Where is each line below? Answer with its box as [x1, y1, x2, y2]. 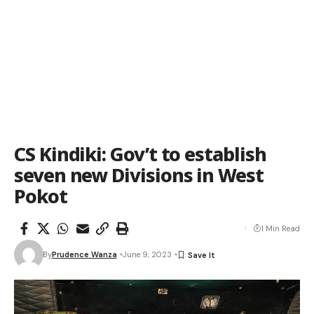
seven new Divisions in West [14, 162, 264, 188]
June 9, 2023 [122, 250, 172, 259]
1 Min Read [261, 224, 300, 233]
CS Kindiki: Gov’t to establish [14, 141, 266, 167]
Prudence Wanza [51, 250, 117, 259]
